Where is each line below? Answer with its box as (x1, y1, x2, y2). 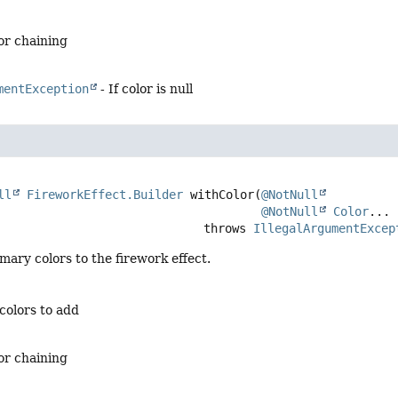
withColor (190, 187, 255, 203)
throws (203, 221, 254, 236)
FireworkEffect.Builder (27, 187, 184, 203)
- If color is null (97, 81, 194, 96)
